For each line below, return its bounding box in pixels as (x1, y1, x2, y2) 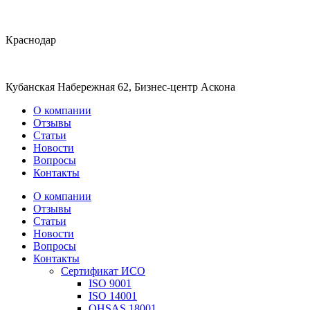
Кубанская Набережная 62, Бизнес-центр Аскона (6, 81, 235, 93)
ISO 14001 (89, 290, 137, 302)
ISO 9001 (89, 277, 131, 289)
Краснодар (6, 34, 56, 46)
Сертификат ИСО (61, 265, 145, 277)
